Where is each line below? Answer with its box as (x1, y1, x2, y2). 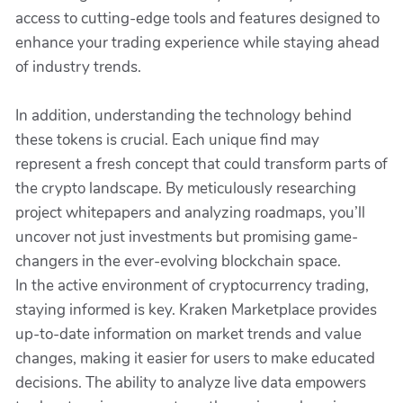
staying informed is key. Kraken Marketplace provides (15, 300, 377, 320)
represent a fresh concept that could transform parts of (15, 154, 388, 175)
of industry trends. (15, 57, 141, 77)
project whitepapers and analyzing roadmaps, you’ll (15, 202, 365, 223)
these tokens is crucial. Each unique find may (15, 130, 319, 150)
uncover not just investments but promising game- (15, 227, 358, 247)
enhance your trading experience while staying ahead (15, 32, 380, 53)
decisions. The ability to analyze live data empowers (15, 372, 366, 393)
